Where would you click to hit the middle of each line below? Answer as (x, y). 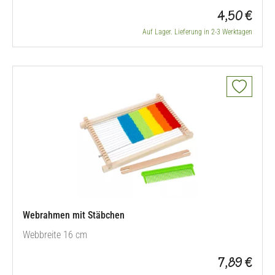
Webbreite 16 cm (55, 235)
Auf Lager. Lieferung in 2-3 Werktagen (197, 32)
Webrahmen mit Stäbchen (74, 215)
